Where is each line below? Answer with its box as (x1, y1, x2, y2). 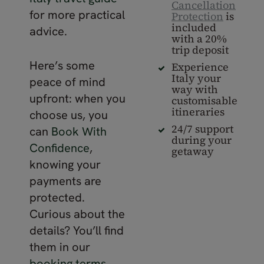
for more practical (29, 7, 125, 22)
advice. (29, 24, 67, 39)
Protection (171, 8, 223, 24)
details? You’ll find (29, 223, 124, 238)
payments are (29, 173, 101, 189)
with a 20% (171, 31, 227, 46)
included (171, 19, 216, 35)
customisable (171, 93, 237, 108)
